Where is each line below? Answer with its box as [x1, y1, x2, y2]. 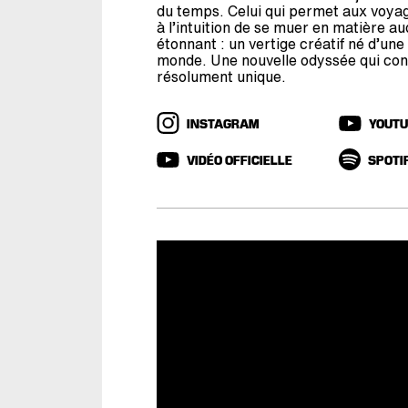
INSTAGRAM [187, 118, 259, 132]
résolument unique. [157, 69, 286, 85]
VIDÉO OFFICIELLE [187, 155, 292, 168]
